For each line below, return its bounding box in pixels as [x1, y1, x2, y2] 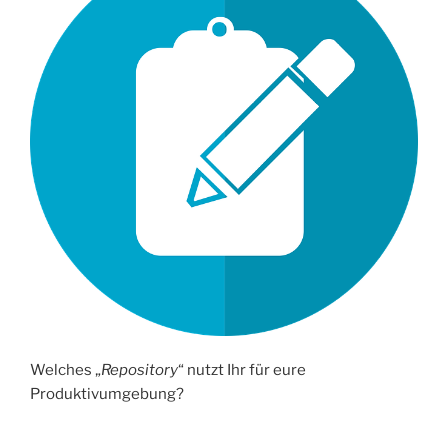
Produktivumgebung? [30, 385, 184, 404]
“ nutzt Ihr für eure [178, 361, 306, 380]
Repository [101, 361, 178, 380]
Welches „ [30, 361, 101, 380]
